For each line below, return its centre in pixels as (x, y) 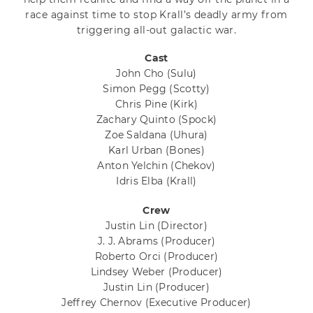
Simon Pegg (136, 89)
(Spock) (198, 120)
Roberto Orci (129, 257)
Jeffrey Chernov (103, 303)
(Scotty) (190, 89)
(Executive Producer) (198, 303)
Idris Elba (141, 181)
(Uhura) (189, 135)
